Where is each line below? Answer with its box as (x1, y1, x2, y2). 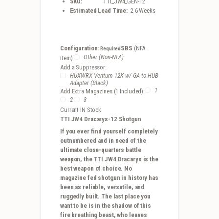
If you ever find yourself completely (60, 128, 158, 135)
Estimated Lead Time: (69, 7, 128, 15)
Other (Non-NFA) (83, 53, 124, 61)
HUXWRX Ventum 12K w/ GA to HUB (69, 71, 158, 79)
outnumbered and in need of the (60, 137, 146, 145)
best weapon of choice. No (60, 165, 132, 173)
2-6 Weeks (128, 7, 155, 15)
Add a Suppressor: (60, 63, 107, 71)
